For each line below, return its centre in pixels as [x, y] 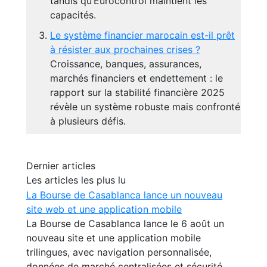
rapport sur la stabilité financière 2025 [137, 92]
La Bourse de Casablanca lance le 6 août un [125, 223]
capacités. [73, 15]
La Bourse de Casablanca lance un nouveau [124, 195]
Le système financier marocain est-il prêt [142, 35]
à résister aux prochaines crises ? [125, 49]
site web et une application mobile [104, 209]
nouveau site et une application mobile [114, 238]
